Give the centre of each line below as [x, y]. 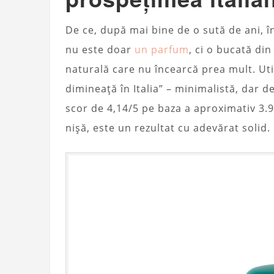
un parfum [162, 50]
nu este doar [100, 50]
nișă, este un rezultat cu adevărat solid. [168, 128]
